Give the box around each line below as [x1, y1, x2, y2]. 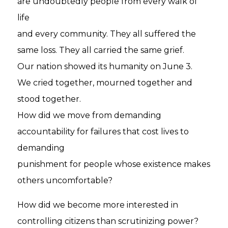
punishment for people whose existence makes [17, 159, 211, 169]
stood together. [17, 94, 81, 104]
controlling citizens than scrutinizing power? [17, 216, 199, 226]
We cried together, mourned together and [17, 78, 193, 88]
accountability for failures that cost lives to [17, 127, 189, 136]
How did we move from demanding [17, 110, 162, 120]
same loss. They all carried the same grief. [17, 45, 185, 55]
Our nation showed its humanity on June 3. [17, 62, 193, 71]
